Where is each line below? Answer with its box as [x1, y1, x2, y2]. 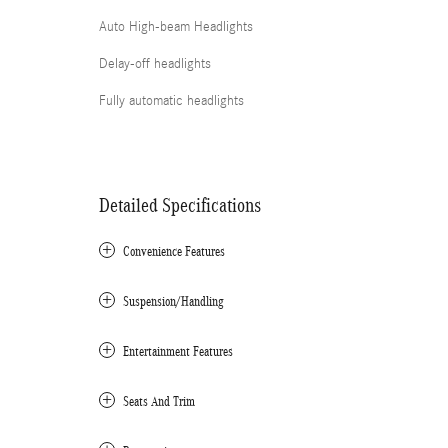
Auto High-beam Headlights [99, 19, 253, 35]
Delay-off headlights [99, 56, 211, 72]
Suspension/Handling [123, 294, 224, 309]
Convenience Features [123, 244, 225, 259]
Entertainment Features [123, 344, 233, 359]
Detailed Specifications [99, 194, 261, 216]
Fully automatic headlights [99, 93, 244, 109]
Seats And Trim [123, 394, 195, 409]
